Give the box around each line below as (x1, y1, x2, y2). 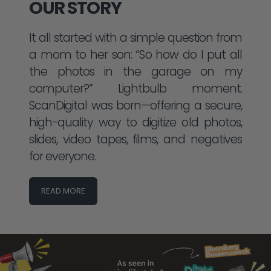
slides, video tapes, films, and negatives (29, 131, 242, 148)
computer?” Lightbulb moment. (29, 80, 242, 97)
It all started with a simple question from (29, 30, 242, 47)
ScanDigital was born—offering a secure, (29, 97, 242, 114)
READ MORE (41, 185, 85, 197)
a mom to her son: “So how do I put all (29, 47, 242, 64)
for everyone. (29, 148, 96, 165)
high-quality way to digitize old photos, (29, 114, 242, 131)
